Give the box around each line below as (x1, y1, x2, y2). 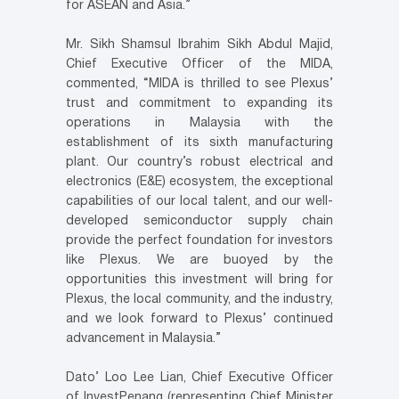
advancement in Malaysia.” (66, 333, 221, 346)
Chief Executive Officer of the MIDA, (66, 59, 333, 71)
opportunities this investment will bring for (66, 274, 333, 287)
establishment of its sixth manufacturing (66, 137, 333, 150)
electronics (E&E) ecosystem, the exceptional (66, 176, 333, 189)
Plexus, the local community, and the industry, (66, 294, 333, 306)
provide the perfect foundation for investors (66, 235, 333, 248)
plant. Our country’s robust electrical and (66, 157, 333, 169)
